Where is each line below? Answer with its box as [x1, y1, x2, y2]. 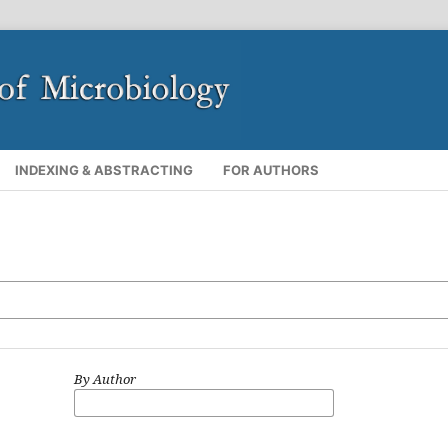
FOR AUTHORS [223, 161, 319, 178]
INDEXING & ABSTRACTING [15, 161, 193, 178]
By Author [74, 369, 136, 388]
